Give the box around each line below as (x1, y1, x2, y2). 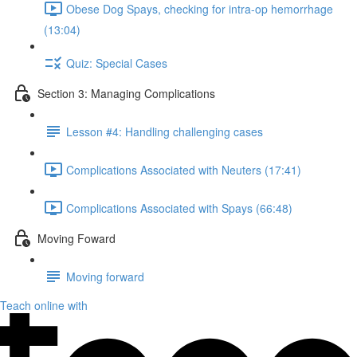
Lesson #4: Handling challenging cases (66, 123, 263, 139)
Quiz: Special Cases (66, 54, 167, 71)
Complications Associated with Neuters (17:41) (66, 161, 301, 178)
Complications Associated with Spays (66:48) (66, 199, 292, 216)
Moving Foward (37, 229, 116, 246)
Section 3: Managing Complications (37, 84, 215, 101)
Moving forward (66, 268, 144, 284)
